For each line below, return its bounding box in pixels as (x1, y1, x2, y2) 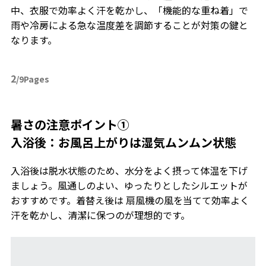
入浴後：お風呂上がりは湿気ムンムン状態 (10, 134, 236, 151)
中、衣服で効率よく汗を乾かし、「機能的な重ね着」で (10, 3, 248, 18)
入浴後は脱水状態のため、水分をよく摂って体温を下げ (10, 163, 248, 178)
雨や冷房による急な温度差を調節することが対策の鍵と (10, 18, 248, 33)
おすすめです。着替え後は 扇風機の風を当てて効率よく (10, 193, 249, 208)
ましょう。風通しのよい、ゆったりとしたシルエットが (10, 178, 248, 193)
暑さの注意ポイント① (10, 116, 129, 134)
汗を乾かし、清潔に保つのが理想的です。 (10, 208, 190, 223)
